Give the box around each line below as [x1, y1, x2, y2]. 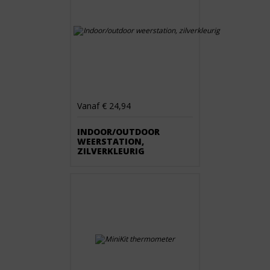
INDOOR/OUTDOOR [77, 126, 160, 137]
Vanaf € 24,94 [77, 100, 131, 111]
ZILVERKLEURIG [77, 145, 145, 157]
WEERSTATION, [77, 136, 144, 147]
